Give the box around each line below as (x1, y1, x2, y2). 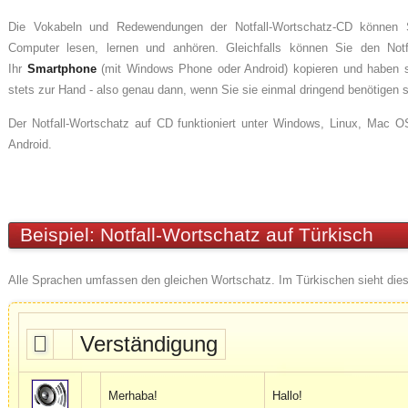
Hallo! (272, 389, 302, 403)
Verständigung (80, 331, 218, 357)
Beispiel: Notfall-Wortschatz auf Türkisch (9, 224, 373, 247)
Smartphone (26, 62, 97, 76)
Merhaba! (108, 389, 158, 403)
